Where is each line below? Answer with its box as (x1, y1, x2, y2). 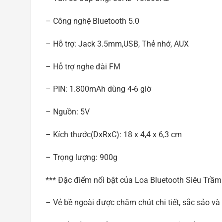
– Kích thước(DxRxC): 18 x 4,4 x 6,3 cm (46, 130, 182, 140)
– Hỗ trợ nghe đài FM (46, 61, 120, 71)
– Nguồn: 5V (46, 107, 90, 117)
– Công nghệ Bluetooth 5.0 (46, 16, 139, 26)
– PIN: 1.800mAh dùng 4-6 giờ (46, 84, 151, 94)
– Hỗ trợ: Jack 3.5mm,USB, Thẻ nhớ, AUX (46, 39, 189, 49)
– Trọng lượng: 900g (46, 152, 117, 162)
